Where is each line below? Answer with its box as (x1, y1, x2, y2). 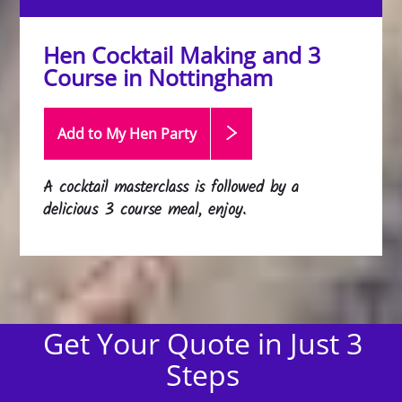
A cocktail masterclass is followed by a (43, 174, 300, 201)
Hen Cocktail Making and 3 (43, 39, 321, 70)
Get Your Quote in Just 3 (43, 323, 363, 363)
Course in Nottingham (43, 62, 274, 92)
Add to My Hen (57, 124, 162, 144)
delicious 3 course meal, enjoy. (43, 197, 247, 223)
